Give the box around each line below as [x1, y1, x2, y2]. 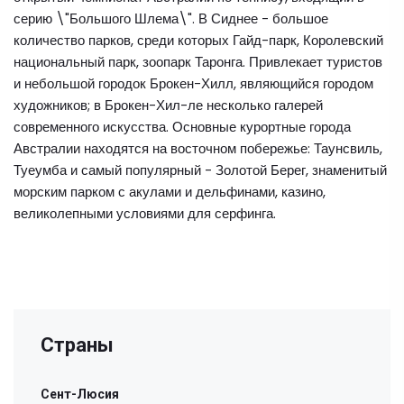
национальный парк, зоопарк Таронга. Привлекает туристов [14, 52, 382, 71]
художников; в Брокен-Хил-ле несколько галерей [14, 96, 323, 115]
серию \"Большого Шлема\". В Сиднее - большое [14, 9, 328, 28]
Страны [41, 334, 114, 356]
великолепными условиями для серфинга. [14, 204, 276, 223]
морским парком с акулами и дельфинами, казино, [14, 182, 326, 201]
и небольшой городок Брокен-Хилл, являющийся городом [14, 74, 373, 93]
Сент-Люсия [41, 387, 119, 401]
